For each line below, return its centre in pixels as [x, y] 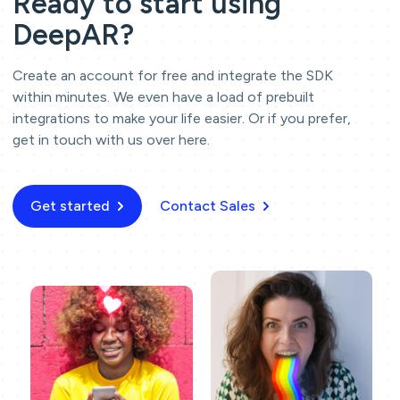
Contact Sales [208, 205]
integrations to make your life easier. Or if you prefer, [182, 118]
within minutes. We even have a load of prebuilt [163, 96]
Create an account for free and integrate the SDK [173, 75]
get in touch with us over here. [111, 139]
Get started [70, 205]
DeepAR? [73, 34]
